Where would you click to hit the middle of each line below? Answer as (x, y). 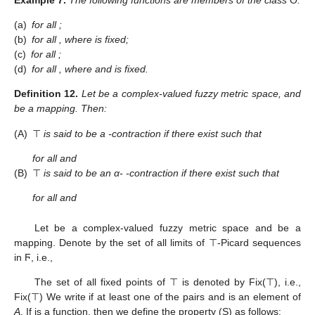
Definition (38, 94)
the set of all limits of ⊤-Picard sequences (205, 242)
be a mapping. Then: (60, 109)
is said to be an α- (82, 173)
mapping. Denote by (62, 242)
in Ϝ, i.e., (33, 257)
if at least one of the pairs (148, 296)
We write (67, 296)
